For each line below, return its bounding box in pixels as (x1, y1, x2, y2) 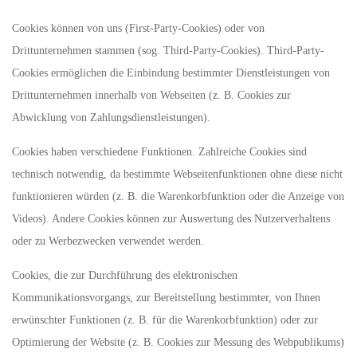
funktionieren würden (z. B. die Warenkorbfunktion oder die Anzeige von (12, 190, 344, 202)
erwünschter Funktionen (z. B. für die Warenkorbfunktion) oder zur (12, 314, 318, 326)
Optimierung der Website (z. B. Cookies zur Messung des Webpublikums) (12, 336, 344, 348)
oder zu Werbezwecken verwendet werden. (12, 235, 204, 247)
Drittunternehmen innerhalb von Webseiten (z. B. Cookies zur (12, 89, 291, 101)
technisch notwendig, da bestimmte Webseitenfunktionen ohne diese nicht (12, 168, 343, 180)
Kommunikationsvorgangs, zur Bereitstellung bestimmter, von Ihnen (12, 292, 320, 304)
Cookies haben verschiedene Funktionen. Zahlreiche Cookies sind (12, 146, 307, 158)
